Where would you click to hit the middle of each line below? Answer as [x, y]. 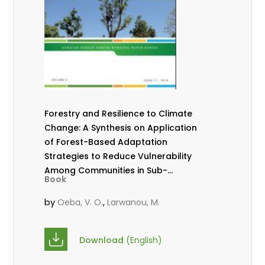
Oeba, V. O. [80, 203]
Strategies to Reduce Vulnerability [118, 156]
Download [103, 240]
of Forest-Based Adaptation [106, 142]
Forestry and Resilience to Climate [119, 114]
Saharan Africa [77, 185]
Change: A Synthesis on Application [121, 128]
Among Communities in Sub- [106, 171]
